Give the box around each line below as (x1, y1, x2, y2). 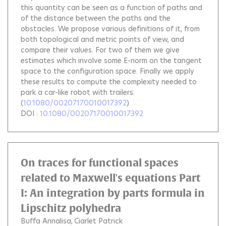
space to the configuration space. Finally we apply (21, 66, 194, 77)
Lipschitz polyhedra (21, 202, 121, 214)
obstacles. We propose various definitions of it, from (21, 24, 200, 34)
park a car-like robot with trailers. (21, 87, 135, 98)
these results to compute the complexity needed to (21, 77, 197, 87)
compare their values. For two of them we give (21, 45, 180, 55)
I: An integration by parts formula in (21, 187, 205, 199)
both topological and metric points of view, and (21, 34, 184, 45)
